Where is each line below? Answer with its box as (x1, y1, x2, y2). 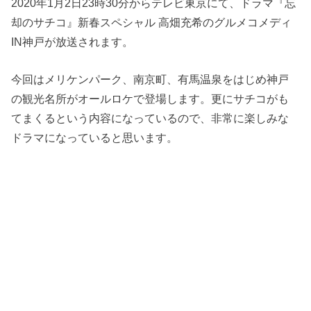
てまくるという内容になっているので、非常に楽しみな (11, 112, 289, 125)
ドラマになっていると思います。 (11, 131, 178, 144)
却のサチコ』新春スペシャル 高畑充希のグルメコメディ (11, 16, 292, 29)
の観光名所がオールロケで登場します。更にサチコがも (11, 92, 289, 106)
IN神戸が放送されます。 (11, 35, 134, 49)
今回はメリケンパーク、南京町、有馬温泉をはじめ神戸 (11, 73, 289, 86)
